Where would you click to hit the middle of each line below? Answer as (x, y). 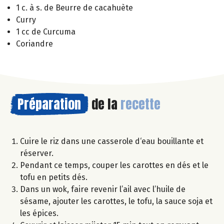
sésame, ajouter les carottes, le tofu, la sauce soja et (116, 201)
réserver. (37, 153)
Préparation (49, 104)
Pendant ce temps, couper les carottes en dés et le (114, 165)
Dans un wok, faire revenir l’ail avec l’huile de (103, 189)
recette (140, 104)
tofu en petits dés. (54, 177)
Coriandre (34, 43)
